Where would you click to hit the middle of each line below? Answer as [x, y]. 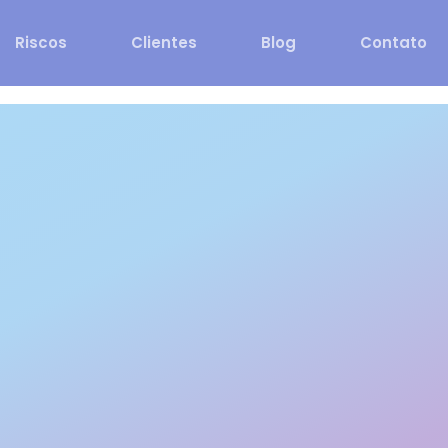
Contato [393, 42]
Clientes [164, 42]
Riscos [41, 42]
